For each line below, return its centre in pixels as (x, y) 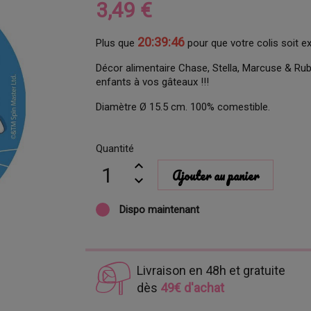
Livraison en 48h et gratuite (211, 271)
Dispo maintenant (158, 210)
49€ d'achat (192, 288)
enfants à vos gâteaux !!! (153, 82)
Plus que (117, 43)
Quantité (115, 149)
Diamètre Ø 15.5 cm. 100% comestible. (183, 107)
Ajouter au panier (215, 176)
